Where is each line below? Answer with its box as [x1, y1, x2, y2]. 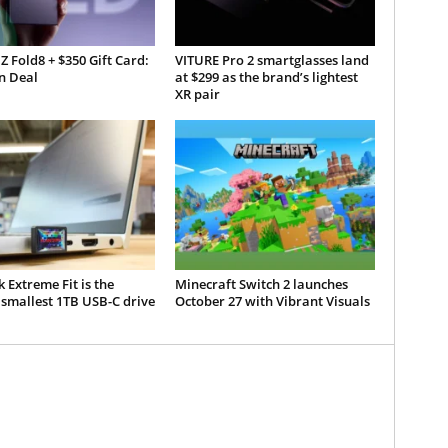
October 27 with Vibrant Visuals [174, 292, 370, 310]
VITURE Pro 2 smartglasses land [174, 51, 369, 69]
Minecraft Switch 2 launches [174, 275, 348, 293]
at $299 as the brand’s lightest [174, 68, 358, 86]
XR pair [174, 85, 220, 103]
